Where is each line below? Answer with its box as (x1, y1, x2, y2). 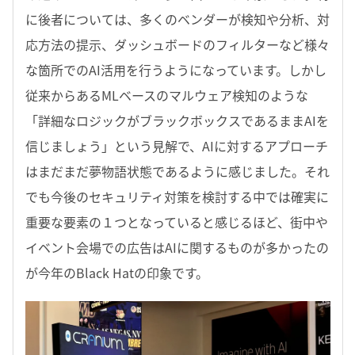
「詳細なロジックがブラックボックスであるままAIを (25, 110, 329, 130)
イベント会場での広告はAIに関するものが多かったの (25, 237, 329, 257)
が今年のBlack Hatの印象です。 (25, 262, 208, 282)
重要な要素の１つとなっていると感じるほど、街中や (25, 212, 328, 231)
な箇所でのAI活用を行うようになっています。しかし (25, 59, 326, 79)
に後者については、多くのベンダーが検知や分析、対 (25, 9, 330, 29)
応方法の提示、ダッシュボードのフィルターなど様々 (25, 34, 330, 54)
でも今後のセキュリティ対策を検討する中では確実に (25, 186, 329, 206)
